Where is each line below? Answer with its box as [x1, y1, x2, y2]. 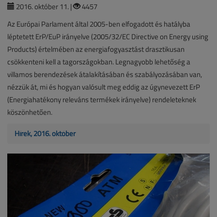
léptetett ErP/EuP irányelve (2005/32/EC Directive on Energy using [7, 31, 208, 42]
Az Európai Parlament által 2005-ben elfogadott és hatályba [7, 19, 190, 30]
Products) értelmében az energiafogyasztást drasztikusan [7, 44, 185, 55]
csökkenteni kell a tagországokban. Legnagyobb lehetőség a [7, 57, 190, 67]
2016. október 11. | [15, 1, 73, 12]
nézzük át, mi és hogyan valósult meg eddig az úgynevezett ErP [7, 82, 200, 93]
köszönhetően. [7, 107, 52, 118]
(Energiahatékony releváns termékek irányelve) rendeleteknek [7, 94, 196, 105]
